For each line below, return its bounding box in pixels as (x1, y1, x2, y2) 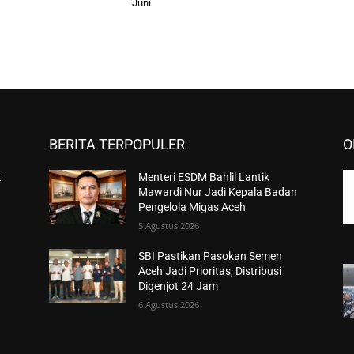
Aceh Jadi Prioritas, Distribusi (138, 265, 282, 278)
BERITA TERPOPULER (49, 136, 185, 153)
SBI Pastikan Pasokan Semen (138, 250, 283, 263)
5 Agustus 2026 (138, 220, 200, 232)
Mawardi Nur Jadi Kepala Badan (138, 186, 298, 199)
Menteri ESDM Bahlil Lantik (138, 171, 270, 184)
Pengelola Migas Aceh (138, 201, 247, 214)
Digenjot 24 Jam (138, 280, 219, 293)
